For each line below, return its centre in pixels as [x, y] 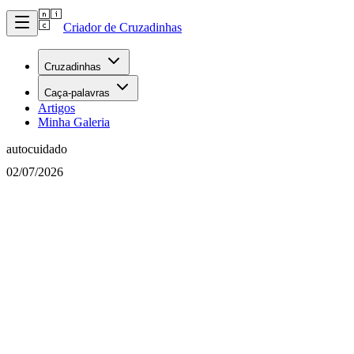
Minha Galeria [74, 122]
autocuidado [37, 149]
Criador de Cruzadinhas [122, 27]
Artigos [56, 108]
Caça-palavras [77, 93]
